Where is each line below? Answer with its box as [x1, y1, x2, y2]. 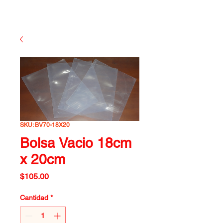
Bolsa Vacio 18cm [20, 135, 131, 151]
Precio [48, 171, 71, 181]
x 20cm [20, 151, 65, 167]
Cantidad [20, 194, 48, 202]
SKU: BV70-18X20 [20, 121, 70, 128]
